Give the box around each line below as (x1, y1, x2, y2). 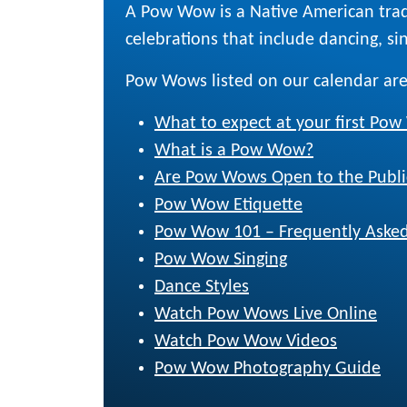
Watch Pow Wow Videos (154, 332, 337, 351)
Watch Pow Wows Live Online (154, 304, 377, 323)
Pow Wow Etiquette (154, 195, 303, 214)
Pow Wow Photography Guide (154, 359, 381, 378)
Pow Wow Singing (154, 250, 287, 269)
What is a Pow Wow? (154, 141, 313, 160)
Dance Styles (154, 277, 249, 296)
